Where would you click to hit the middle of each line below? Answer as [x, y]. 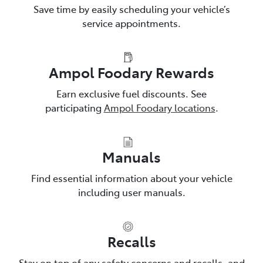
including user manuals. [131, 192]
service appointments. [131, 23]
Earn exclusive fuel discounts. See [131, 93]
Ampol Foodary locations [159, 107]
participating [74, 107]
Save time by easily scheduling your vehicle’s [131, 9]
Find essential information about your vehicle [131, 178]
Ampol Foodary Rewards [131, 72]
